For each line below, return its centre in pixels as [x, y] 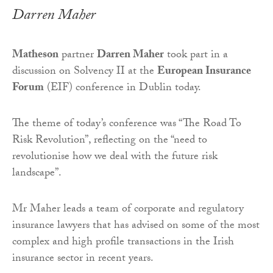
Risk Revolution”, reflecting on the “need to [110, 141]
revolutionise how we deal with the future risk [115, 157]
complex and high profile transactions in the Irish [123, 243]
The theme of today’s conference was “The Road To [127, 124]
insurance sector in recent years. [83, 259]
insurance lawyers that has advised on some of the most [136, 226]
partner [78, 55]
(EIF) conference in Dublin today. [122, 88]
